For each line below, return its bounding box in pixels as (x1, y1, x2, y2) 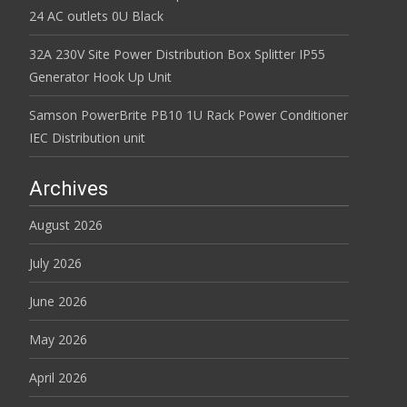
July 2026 (29, 254, 82, 272)
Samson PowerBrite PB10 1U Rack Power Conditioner (29, 106, 348, 124)
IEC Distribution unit (29, 129, 145, 146)
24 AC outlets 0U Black (29, 7, 164, 25)
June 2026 (29, 293, 87, 310)
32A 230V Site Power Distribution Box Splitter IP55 (29, 45, 325, 63)
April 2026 (29, 369, 87, 386)
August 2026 (29, 216, 103, 233)
